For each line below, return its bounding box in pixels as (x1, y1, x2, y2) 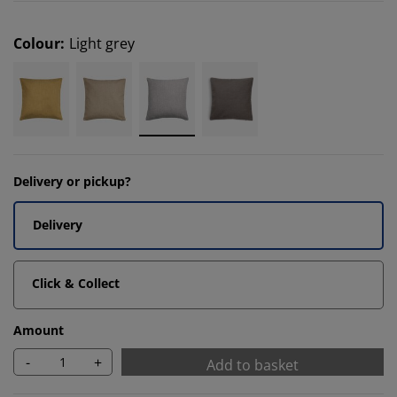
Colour (13, 34, 60, 53)
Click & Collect (32, 275, 120, 292)
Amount (13, 322, 64, 339)
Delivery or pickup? (13, 173, 131, 190)
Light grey (69, 34, 135, 53)
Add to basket (206, 355, 299, 375)
